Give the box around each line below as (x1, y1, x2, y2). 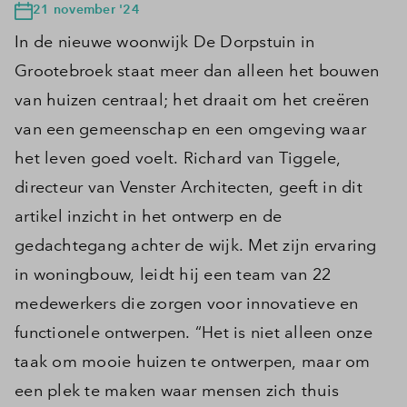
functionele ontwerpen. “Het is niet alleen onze (15, 323, 372, 343)
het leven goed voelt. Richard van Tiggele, (15, 148, 342, 169)
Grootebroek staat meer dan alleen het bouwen (15, 61, 379, 82)
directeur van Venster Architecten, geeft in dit (15, 177, 362, 198)
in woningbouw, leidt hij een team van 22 (15, 264, 331, 285)
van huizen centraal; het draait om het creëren (15, 90, 370, 111)
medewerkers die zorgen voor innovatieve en (15, 293, 359, 314)
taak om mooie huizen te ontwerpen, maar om (15, 352, 371, 372)
